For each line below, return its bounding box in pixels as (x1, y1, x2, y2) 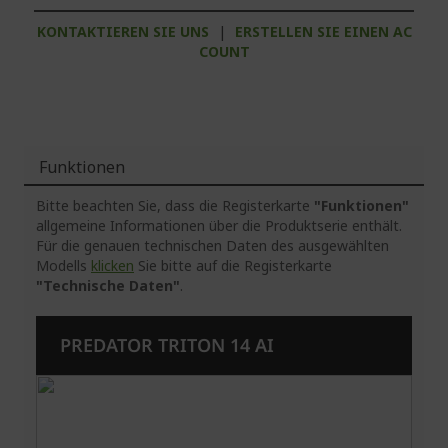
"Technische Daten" (36, 276, 180, 296)
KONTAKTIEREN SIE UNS (36, 22, 209, 42)
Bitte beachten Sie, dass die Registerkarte (36, 196, 314, 216)
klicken (91, 256, 134, 276)
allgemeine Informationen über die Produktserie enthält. (36, 216, 402, 236)
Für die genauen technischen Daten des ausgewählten (36, 236, 389, 256)
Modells (36, 256, 91, 276)
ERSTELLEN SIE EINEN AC (234, 22, 412, 42)
